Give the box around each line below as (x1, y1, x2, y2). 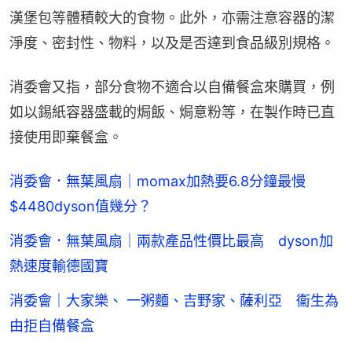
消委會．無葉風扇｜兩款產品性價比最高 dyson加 (9, 233, 333, 250)
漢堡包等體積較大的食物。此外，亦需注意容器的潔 (9, 9, 335, 27)
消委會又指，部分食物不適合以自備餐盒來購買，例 (9, 79, 335, 96)
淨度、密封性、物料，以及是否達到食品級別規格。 (9, 35, 335, 52)
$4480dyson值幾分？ (9, 198, 152, 215)
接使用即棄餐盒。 (9, 129, 123, 146)
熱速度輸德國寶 (9, 258, 108, 275)
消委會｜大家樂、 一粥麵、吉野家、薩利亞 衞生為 (9, 292, 339, 310)
